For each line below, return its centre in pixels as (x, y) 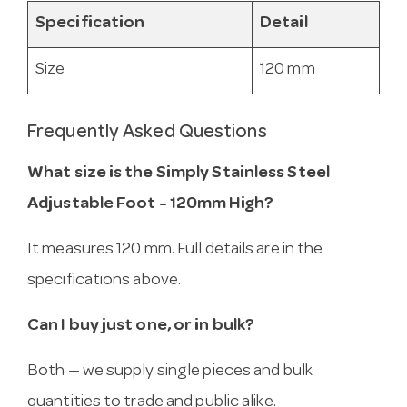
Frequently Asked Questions (147, 134)
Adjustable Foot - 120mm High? (150, 204)
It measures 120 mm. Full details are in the (175, 250)
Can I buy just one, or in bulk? (141, 326)
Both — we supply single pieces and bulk (170, 372)
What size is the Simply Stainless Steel (179, 174)
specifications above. (104, 281)
